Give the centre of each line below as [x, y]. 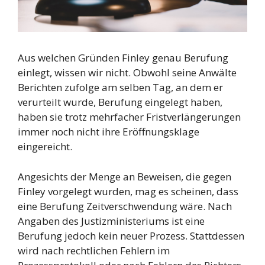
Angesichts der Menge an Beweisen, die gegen [125, 176]
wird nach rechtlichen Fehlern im [94, 250]
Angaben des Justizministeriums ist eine [111, 221]
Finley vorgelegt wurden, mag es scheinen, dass [128, 191]
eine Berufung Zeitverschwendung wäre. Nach [125, 206]
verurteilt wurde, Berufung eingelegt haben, [120, 102]
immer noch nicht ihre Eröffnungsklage [109, 132]
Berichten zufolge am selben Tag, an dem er [120, 88]
